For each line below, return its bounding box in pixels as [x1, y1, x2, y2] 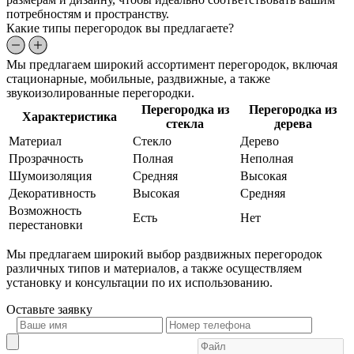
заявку [58, 302, 92, 316]
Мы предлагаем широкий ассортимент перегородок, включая [6, 57, 337, 71]
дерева [273, 116, 312, 130]
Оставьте [6, 302, 58, 316]
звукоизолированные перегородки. [6, 85, 194, 100]
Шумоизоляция [9, 168, 92, 183]
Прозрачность [9, 151, 83, 165]
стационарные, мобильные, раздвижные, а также [6, 71, 270, 85]
